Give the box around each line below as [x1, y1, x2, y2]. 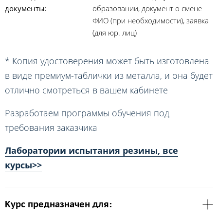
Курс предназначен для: [5, 198, 112, 210]
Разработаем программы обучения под [5, 107, 169, 119]
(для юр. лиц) [92, 28, 137, 38]
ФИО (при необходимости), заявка [92, 16, 209, 26]
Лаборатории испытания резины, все [5, 144, 178, 156]
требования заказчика [5, 122, 97, 134]
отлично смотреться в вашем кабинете [5, 84, 168, 96]
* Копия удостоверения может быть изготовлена [5, 55, 209, 67]
